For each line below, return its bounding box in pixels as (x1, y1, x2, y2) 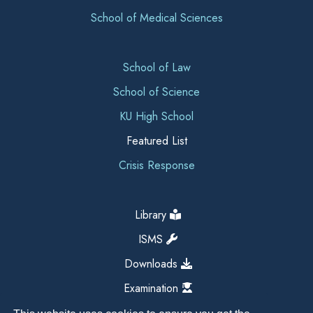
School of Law (122, 59, 191, 75)
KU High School (119, 108, 194, 124)
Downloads (124, 256, 177, 272)
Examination (123, 280, 178, 296)
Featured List (126, 133, 187, 149)
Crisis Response (118, 157, 195, 173)
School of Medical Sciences (90, 10, 223, 26)
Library (135, 207, 166, 223)
